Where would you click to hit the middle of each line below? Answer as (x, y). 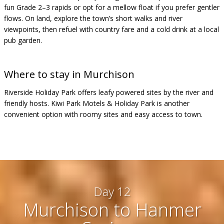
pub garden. (23, 40)
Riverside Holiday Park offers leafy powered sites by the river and (109, 92)
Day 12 (112, 191)
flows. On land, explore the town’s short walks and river (93, 18)
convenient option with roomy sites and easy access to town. (103, 114)
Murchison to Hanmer (112, 210)
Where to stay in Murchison (69, 74)
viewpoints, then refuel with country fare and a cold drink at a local (111, 29)
